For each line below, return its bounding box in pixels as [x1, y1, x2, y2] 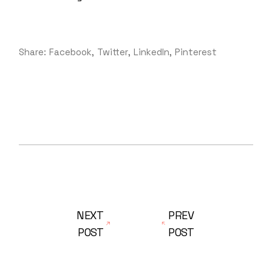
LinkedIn [134, 46, 170, 58]
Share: [19, 46, 47, 58]
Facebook [49, 46, 92, 58]
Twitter [97, 46, 129, 58]
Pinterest [175, 46, 217, 58]
